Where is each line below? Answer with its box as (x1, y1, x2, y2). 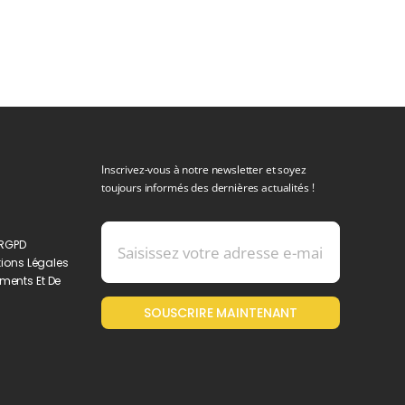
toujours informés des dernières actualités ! (100, 180, 317, 196)
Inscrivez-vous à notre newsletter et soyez (100, 162, 306, 178)
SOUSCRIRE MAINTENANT (143, 304, 298, 323)
